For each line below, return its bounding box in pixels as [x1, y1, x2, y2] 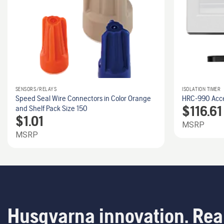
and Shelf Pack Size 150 [15, 103, 87, 113]
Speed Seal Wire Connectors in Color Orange [15, 93, 151, 103]
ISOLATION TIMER [182, 85, 221, 92]
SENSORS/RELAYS [15, 85, 57, 92]
